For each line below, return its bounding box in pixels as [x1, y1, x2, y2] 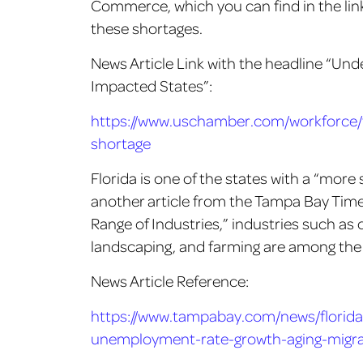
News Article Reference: [91, 271, 249, 291]
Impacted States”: [91, 75, 212, 96]
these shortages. [91, 18, 203, 38]
